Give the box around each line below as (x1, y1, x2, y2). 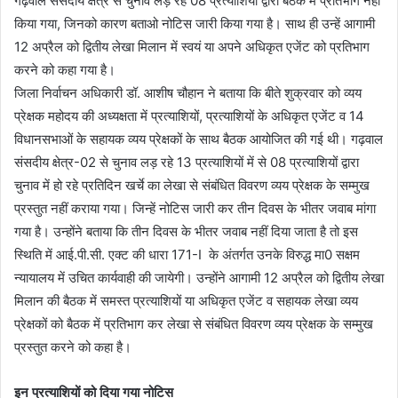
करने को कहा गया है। (14, 61, 115, 78)
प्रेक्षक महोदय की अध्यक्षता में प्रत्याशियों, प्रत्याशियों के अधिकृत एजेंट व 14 (14, 107, 364, 124)
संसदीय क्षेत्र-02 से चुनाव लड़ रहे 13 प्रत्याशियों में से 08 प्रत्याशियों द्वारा (14, 154, 359, 171)
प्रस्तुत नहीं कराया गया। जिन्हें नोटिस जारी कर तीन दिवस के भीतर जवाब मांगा (14, 200, 376, 217)
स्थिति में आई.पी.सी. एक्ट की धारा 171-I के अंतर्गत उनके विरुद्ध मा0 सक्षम (14, 246, 360, 263)
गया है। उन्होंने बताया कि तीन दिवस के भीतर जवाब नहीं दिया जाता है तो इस (14, 223, 358, 240)
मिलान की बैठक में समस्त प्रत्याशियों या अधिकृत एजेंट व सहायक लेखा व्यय (14, 292, 358, 309)
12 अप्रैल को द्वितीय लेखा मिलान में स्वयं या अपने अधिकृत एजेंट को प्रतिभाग (14, 38, 370, 55)
